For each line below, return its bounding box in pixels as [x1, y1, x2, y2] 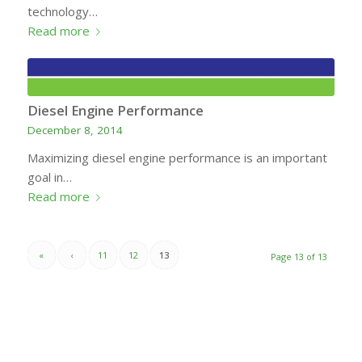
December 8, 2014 [27, 123, 123, 138]
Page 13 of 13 [271, 250, 328, 263]
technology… [27, 3, 98, 20]
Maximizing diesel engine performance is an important [27, 149, 327, 166]
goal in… [27, 169, 72, 186]
